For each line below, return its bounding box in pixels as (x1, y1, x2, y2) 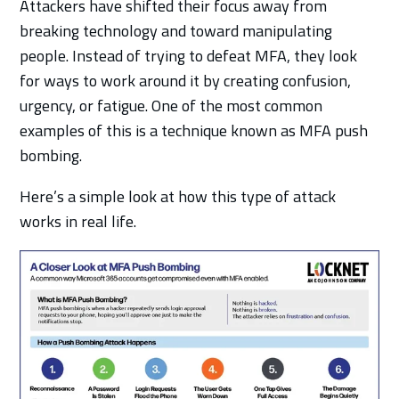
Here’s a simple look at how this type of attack (20, 183, 337, 208)
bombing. (20, 142, 83, 167)
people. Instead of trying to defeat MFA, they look (20, 43, 358, 68)
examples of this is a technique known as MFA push (20, 118, 369, 142)
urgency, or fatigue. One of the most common (20, 93, 323, 118)
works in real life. (20, 208, 137, 233)
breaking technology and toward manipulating (20, 18, 333, 43)
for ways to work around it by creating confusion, (20, 68, 352, 93)
